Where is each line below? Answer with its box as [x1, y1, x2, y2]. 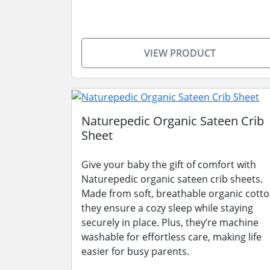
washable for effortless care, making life [81, 230, 262, 243]
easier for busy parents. [81, 244, 189, 258]
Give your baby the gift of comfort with [81, 157, 256, 171]
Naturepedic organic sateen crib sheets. [81, 172, 263, 186]
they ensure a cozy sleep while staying [81, 201, 253, 215]
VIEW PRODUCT [143, 46, 216, 60]
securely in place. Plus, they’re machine [81, 215, 259, 229]
